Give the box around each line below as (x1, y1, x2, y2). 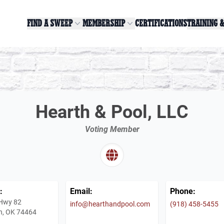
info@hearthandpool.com (70, 198, 150, 208)
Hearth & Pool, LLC (35, 98, 188, 123)
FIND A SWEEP (27, 17, 72, 29)
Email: (70, 185, 92, 196)
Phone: (170, 185, 195, 196)
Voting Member (84, 123, 139, 134)
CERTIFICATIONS (135, 17, 187, 29)
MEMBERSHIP (82, 17, 125, 29)
